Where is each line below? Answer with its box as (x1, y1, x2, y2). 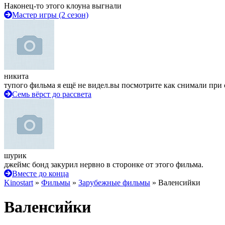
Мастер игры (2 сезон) (12, 11, 88, 19)
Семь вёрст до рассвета (12, 90, 91, 98)
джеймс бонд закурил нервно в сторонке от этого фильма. (4, 160, 203, 169)
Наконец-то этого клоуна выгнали (4, 2, 122, 10)
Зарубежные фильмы (78, 178, 150, 187)
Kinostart (4, 178, 33, 187)
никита (4, 72, 29, 80)
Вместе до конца (12, 169, 69, 178)
